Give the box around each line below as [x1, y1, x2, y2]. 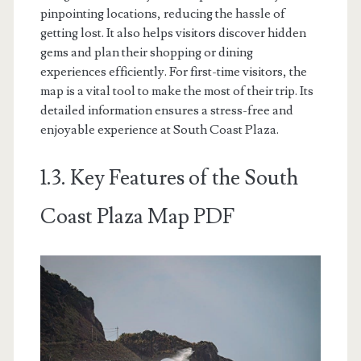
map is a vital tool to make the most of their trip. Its [39, 82, 313, 99]
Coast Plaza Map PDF [39, 202, 234, 230]
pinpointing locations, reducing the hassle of [39, 5, 285, 22]
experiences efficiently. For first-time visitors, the [39, 63, 307, 80]
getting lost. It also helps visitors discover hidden [39, 24, 306, 41]
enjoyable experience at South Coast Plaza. [39, 121, 279, 138]
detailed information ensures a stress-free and [39, 102, 293, 118]
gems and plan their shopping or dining [39, 44, 253, 60]
